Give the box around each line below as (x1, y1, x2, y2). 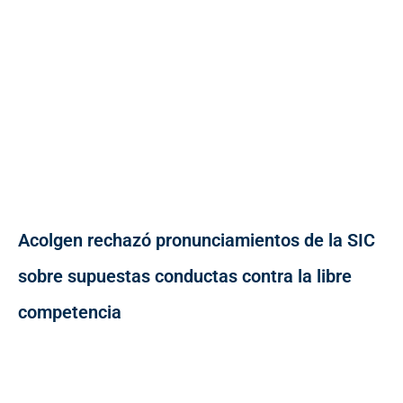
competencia (18, 301, 121, 324)
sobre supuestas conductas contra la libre (18, 265, 352, 288)
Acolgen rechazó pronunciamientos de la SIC (18, 229, 375, 252)
